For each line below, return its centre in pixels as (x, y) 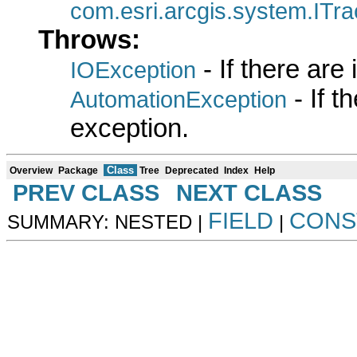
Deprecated (192, 170)
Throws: (89, 39)
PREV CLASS (86, 192)
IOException (133, 69)
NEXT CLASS (249, 192)
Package (78, 170)
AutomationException (178, 99)
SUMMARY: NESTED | (108, 222)
